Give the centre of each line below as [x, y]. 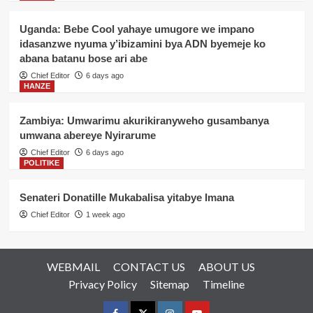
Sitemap [170, 284]
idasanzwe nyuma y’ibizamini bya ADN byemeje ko [142, 44]
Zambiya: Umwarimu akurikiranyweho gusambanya [144, 121]
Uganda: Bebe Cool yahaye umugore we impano [137, 29]
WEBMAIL [73, 267]
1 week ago [105, 215]
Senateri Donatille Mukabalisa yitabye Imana [126, 198]
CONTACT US [149, 267]
